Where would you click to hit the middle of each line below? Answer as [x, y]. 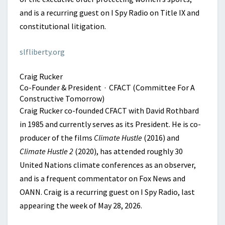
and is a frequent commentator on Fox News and [102, 178]
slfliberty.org [42, 52]
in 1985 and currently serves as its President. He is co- [110, 124]
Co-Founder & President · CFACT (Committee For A [107, 87]
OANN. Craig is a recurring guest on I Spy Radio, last [107, 192]
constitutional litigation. [63, 26]
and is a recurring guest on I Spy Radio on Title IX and [109, 13]
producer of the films [57, 138]
